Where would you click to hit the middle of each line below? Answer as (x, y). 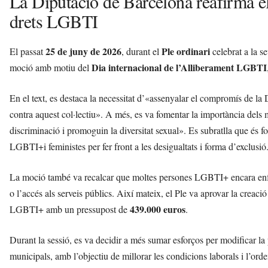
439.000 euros (158, 209)
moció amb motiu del (51, 68)
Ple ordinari (186, 51)
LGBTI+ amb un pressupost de (70, 209)
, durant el (141, 51)
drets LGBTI (54, 21)
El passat (28, 51)
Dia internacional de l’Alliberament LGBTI (179, 68)
